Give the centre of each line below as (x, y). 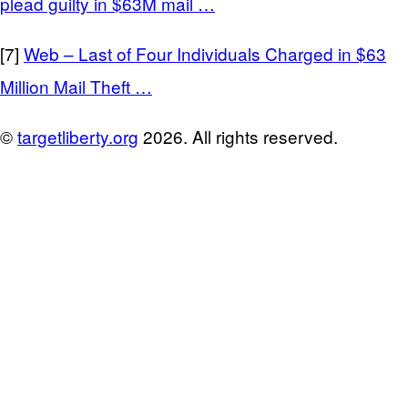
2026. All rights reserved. (238, 136)
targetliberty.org (78, 136)
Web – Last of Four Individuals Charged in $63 (205, 53)
